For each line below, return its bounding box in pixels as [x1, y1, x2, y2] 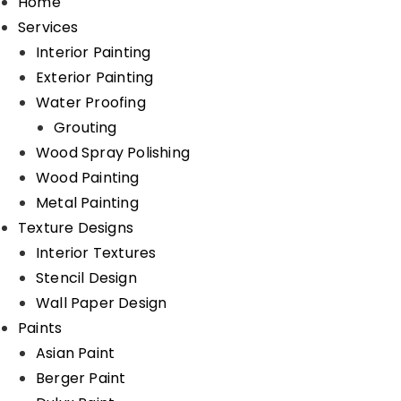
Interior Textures [36, 242, 157, 263]
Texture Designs [18, 217, 133, 238]
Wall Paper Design [36, 292, 167, 313]
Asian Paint [36, 342, 115, 363]
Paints [18, 317, 63, 338]
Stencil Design [36, 267, 137, 288]
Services [18, 16, 79, 38]
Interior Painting [36, 41, 151, 63]
